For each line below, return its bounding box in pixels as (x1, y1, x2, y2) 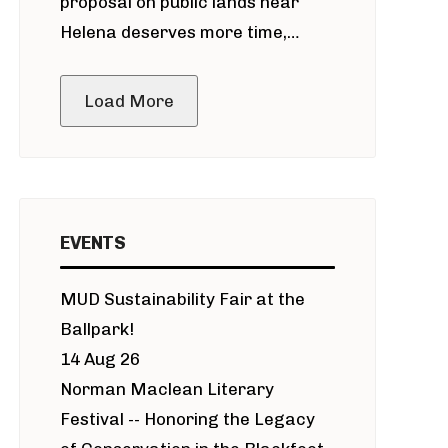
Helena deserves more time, (60, 22, 288, 42)
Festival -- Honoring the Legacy (60, 409, 316, 429)
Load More (84, 91, 175, 111)
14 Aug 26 (60, 349, 141, 369)
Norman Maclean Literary (60, 379, 275, 399)
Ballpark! (60, 319, 135, 339)
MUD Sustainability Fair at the (60, 289, 306, 309)
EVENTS (60, 232, 125, 254)
